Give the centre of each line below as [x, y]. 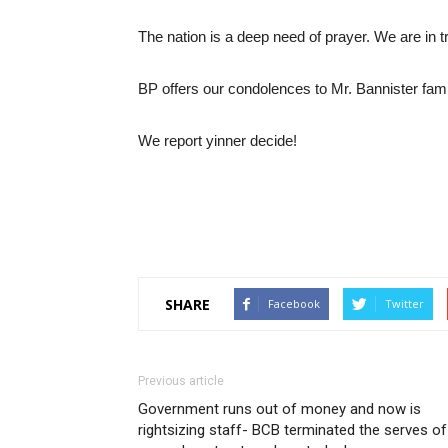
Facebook [294, 303]
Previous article [181, 381]
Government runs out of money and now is [279, 409]
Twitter [404, 303]
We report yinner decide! [217, 140]
